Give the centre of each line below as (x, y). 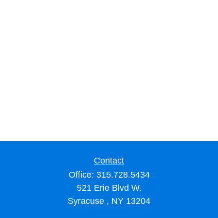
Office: (82, 175)
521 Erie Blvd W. (109, 188)
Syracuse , (88, 201)
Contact (109, 161)
